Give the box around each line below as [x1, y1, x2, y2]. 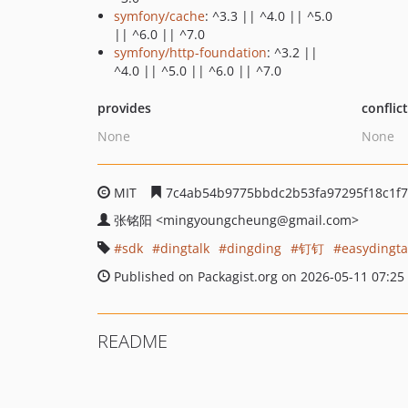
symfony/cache [114, 7, 205, 25]
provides [97, 99, 151, 117]
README [97, 329, 168, 353]
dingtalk [160, 240, 209, 257]
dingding [227, 240, 281, 257]
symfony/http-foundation [114, 44, 267, 61]
